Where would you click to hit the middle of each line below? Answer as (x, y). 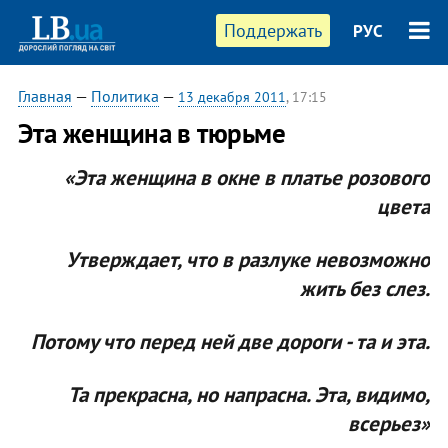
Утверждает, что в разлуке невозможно (248, 259)
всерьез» (389, 423)
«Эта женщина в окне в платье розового (247, 177)
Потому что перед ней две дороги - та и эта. (231, 341)
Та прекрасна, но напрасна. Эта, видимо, (249, 394)
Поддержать (273, 30)
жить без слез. (365, 288)
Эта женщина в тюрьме (151, 133)
